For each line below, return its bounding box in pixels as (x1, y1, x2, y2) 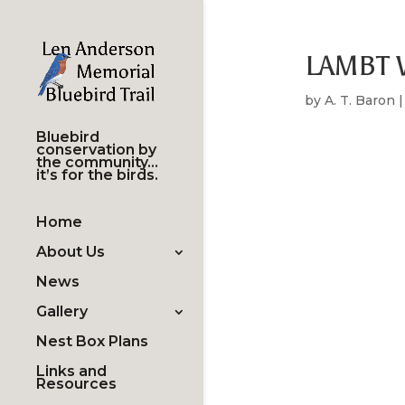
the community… (36, 153, 158, 171)
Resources (36, 374, 117, 392)
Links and (36, 362, 107, 380)
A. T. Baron (324, 92, 395, 108)
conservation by (36, 140, 156, 158)
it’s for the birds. (36, 165, 158, 184)
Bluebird (36, 127, 99, 146)
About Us (36, 242, 105, 260)
